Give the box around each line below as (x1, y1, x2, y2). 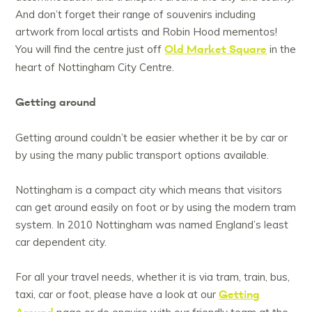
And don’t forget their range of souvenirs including (15, 8, 256, 22)
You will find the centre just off (15, 42, 165, 56)
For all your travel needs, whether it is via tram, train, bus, (15, 270, 290, 284)
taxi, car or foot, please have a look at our (15, 288, 219, 302)
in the (267, 42, 297, 56)
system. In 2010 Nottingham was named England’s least (15, 218, 289, 232)
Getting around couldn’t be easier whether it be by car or (15, 131, 288, 145)
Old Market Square (164, 42, 267, 58)
